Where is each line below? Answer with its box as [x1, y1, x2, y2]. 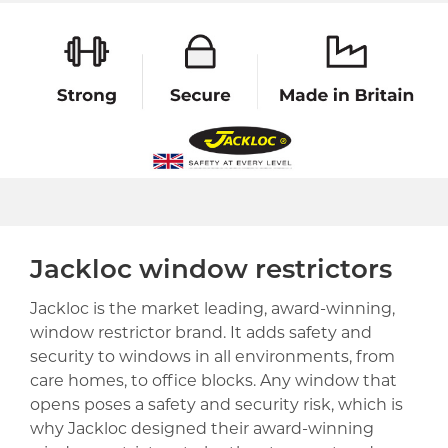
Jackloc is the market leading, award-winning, [30, 302, 395, 319]
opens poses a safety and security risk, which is [30, 398, 403, 415]
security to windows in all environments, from [30, 350, 395, 367]
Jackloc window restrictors [30, 258, 392, 286]
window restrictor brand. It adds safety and [30, 326, 372, 343]
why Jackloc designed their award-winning [30, 422, 374, 439]
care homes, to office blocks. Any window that [30, 374, 397, 391]
